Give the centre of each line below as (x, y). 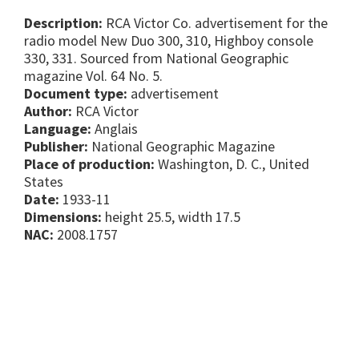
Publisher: (56, 147)
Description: (63, 23)
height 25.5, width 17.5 (173, 217)
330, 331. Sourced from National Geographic (156, 58)
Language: (58, 129)
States (44, 182)
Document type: (76, 94)
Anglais (115, 129)
